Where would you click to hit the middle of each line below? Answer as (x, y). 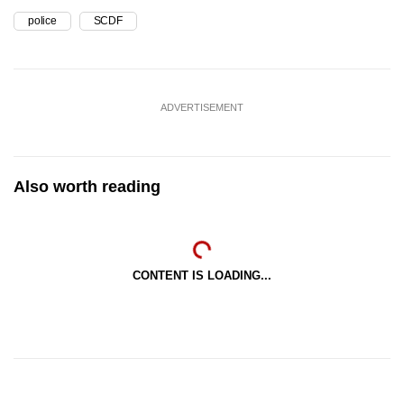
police (42, 20)
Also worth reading (87, 186)
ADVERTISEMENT (202, 107)
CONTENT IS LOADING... (202, 275)
